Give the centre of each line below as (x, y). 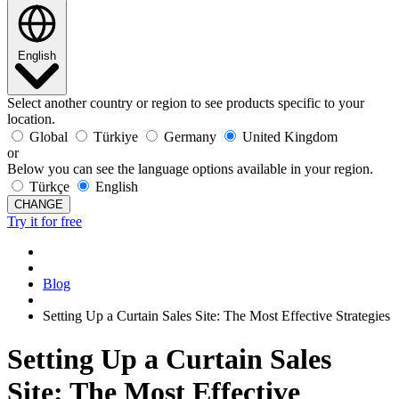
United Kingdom (290, 136)
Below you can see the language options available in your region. (190, 168)
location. (31, 118)
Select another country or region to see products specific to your (186, 102)
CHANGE (39, 204)
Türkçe (49, 186)
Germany (190, 136)
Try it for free (45, 221)
